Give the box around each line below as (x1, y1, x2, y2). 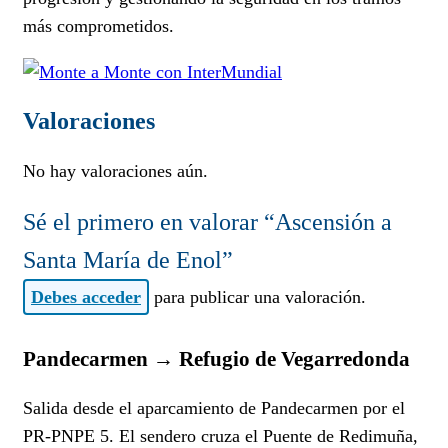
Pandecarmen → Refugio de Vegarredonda (23, 347, 410, 371)
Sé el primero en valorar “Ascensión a (23, 208, 392, 235)
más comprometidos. (23, 16, 174, 37)
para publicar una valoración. (149, 286, 366, 307)
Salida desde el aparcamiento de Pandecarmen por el (23, 398, 405, 419)
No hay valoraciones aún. (23, 160, 208, 181)
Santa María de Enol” (23, 246, 233, 273)
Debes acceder (31, 286, 141, 307)
